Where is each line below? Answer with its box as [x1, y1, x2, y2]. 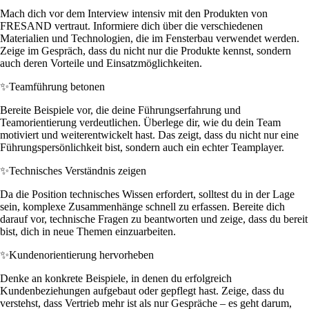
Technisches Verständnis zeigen [9, 164, 146, 177]
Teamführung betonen [9, 80, 105, 92]
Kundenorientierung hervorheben [9, 248, 154, 261]
